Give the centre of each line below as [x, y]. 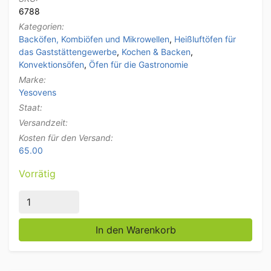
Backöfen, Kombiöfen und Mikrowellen [94, 39]
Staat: [31, 108]
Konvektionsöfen [51, 65]
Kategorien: [41, 27]
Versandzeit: [43, 123]
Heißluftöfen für [205, 39]
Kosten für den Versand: [66, 138]
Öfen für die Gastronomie [139, 65]
